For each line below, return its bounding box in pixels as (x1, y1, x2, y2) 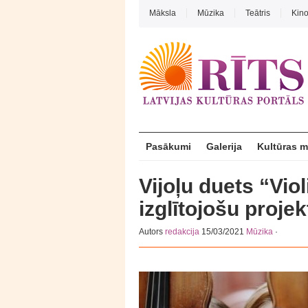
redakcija (165, 227, 199, 236)
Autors (139, 227, 165, 236)
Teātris (245, 8, 270, 18)
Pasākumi (146, 141, 191, 152)
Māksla (149, 8, 176, 18)
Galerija (206, 141, 242, 152)
